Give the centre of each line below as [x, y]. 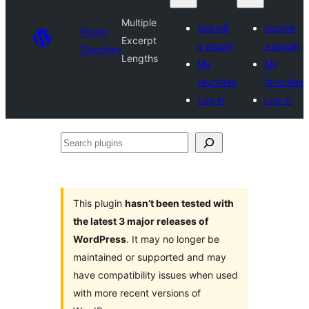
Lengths [140, 58]
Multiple [139, 22]
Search [78, 142]
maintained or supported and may [150, 257]
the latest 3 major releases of [141, 221]
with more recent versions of [137, 293]
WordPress [100, 239]
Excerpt [139, 40]
